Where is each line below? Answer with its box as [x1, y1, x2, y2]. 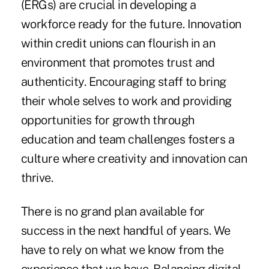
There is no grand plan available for [20, 204, 205, 219]
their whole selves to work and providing [20, 94, 232, 109]
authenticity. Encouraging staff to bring [20, 74, 226, 89]
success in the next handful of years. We [20, 223, 231, 238]
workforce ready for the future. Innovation [20, 17, 241, 32]
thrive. [20, 171, 53, 186]
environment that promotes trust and [20, 55, 215, 70]
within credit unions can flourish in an [20, 36, 216, 51]
